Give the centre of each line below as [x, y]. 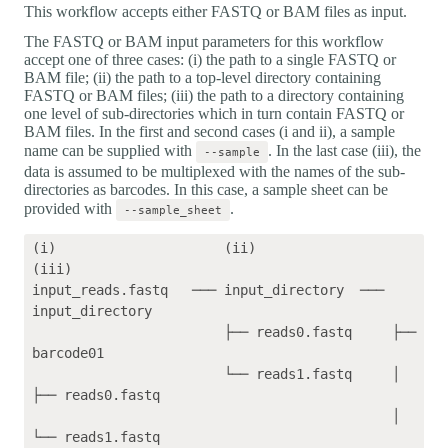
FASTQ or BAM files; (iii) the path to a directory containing [214, 95]
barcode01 [68, 352]
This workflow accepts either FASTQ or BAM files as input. [215, 11]
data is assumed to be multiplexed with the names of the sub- [214, 171]
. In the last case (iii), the [344, 150]
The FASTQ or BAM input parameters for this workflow [204, 41]
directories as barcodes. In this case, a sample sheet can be [206, 189]
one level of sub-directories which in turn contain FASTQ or [214, 113]
